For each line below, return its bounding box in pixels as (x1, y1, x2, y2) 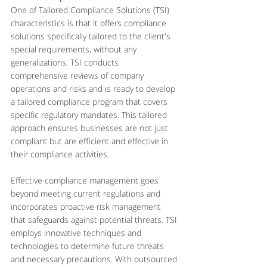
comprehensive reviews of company (11, 69, 146, 81)
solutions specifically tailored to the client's (11, 30, 173, 42)
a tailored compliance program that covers (11, 95, 170, 107)
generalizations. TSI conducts (11, 56, 121, 68)
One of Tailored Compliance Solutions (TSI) (11, 4, 172, 15)
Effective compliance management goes (11, 174, 161, 186)
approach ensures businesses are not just (11, 122, 170, 133)
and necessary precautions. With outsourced (11, 253, 179, 265)
